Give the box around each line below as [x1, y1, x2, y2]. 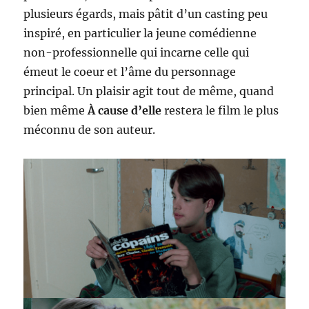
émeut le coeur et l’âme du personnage [23, 65, 237, 79]
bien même [23, 103, 88, 118]
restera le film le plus [161, 103, 279, 118]
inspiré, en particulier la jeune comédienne [23, 26, 257, 41]
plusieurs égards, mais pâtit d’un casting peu [23, 7, 268, 21]
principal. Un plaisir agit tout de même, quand [23, 84, 275, 99]
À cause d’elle [88, 103, 162, 118]
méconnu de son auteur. [23, 123, 156, 137]
